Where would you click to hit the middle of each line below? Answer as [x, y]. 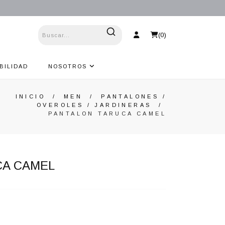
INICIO [30, 96]
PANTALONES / [134, 96]
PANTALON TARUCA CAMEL [107, 114]
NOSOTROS [69, 66]
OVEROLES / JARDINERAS [94, 105]
